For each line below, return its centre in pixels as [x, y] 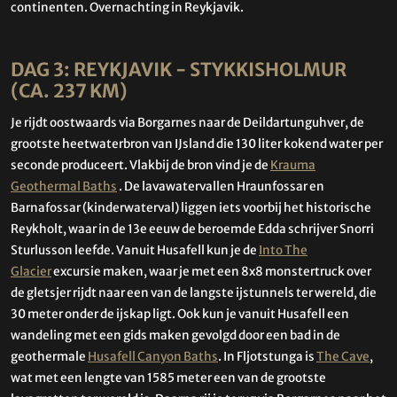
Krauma [293, 166]
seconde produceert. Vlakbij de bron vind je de [140, 166]
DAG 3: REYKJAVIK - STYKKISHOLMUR [179, 70]
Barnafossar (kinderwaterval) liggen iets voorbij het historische [191, 208]
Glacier [31, 272]
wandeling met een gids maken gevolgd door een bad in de [175, 336]
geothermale [49, 357]
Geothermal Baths [64, 187]
